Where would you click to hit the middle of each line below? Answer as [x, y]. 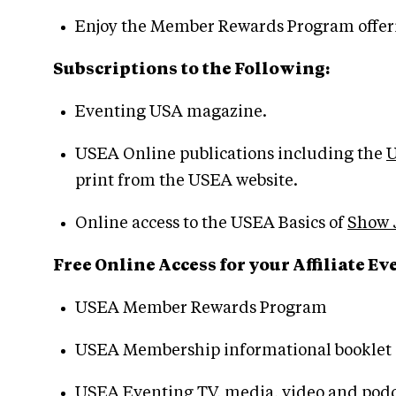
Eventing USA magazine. [171, 112]
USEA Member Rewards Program [201, 308]
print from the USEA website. [187, 181]
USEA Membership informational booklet [233, 350]
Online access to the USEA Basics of [211, 223]
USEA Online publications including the [231, 154]
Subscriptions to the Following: [191, 69]
